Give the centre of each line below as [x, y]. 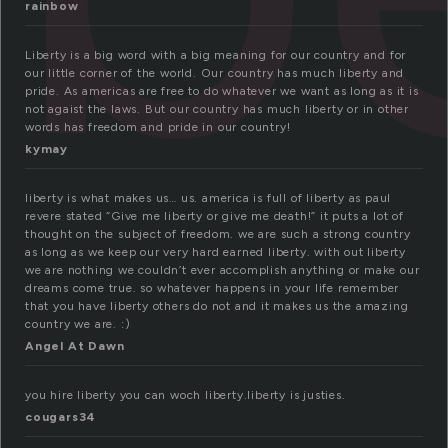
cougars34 [61, 417]
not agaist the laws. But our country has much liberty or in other [217, 109]
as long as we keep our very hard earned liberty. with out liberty [215, 252]
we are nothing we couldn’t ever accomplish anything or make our [222, 270]
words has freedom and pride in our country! [158, 127]
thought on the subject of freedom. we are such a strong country [218, 234]
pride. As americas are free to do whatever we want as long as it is [222, 91]
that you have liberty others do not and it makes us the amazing [217, 306]
